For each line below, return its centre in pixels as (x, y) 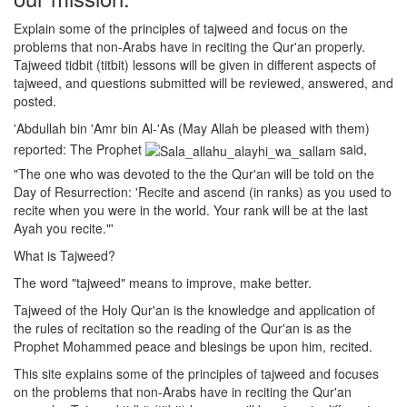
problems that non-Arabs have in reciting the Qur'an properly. (189, 47)
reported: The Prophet (79, 149)
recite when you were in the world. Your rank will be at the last (191, 210)
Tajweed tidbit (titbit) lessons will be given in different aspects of (195, 65)
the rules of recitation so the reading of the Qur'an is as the (183, 328)
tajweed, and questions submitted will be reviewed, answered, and (203, 83)
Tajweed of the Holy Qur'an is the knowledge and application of (194, 310)
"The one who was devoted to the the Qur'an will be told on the (194, 174)
